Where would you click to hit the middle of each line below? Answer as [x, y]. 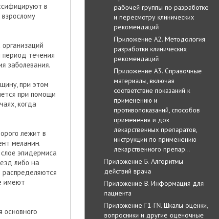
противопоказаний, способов [157, 110]
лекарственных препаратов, [155, 129]
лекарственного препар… [152, 149]
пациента [118, 193]
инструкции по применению [155, 139]
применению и [136, 100]
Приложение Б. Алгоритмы [144, 161]
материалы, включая [144, 80]
